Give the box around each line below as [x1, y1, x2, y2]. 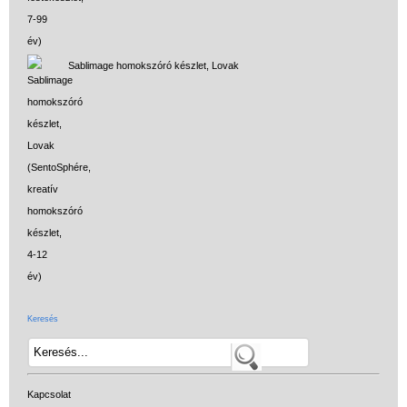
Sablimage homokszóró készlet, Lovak [68, 59, 239, 71]
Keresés [27, 313, 58, 323]
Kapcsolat [27, 388, 71, 400]
